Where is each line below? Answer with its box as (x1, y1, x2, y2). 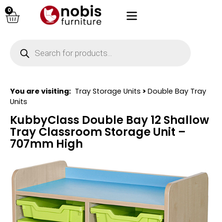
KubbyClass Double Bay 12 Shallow (10, 112, 209, 128)
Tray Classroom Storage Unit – (10, 124, 186, 140)
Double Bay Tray (148, 86, 206, 96)
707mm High (10, 136, 83, 152)
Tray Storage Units (75, 86, 141, 96)
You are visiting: (10, 86, 71, 96)
